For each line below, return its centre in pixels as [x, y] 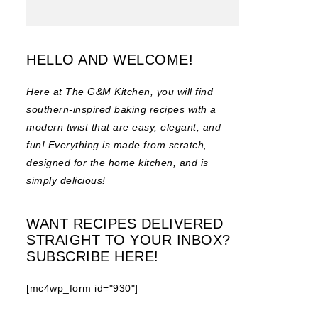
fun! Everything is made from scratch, [117, 144]
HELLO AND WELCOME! [110, 59]
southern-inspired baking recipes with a [121, 109]
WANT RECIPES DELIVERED [125, 223]
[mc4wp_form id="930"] [82, 288]
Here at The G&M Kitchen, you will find [120, 91]
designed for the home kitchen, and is [117, 162]
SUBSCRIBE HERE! [93, 256]
